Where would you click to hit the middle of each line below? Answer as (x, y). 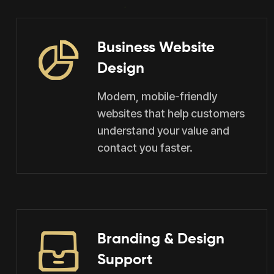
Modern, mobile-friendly (157, 96)
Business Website (156, 48)
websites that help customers (171, 113)
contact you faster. (145, 148)
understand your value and (163, 131)
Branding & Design (161, 239)
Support (125, 260)
